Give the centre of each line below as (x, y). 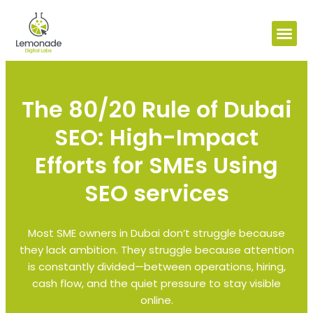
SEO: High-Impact (156, 138)
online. (156, 300)
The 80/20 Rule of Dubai (156, 110)
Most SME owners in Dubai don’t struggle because (156, 233)
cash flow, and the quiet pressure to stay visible (156, 284)
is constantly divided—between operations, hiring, (156, 267)
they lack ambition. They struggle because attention (156, 250)
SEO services (156, 194)
